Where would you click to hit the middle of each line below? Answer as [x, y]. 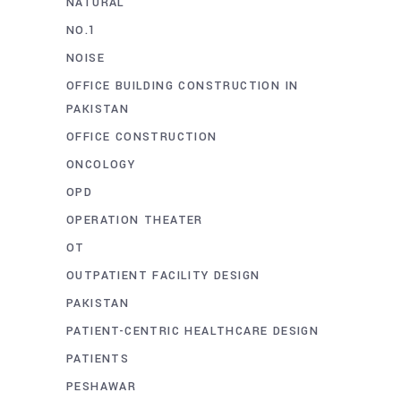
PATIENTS [98, 359]
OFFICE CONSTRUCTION [142, 137]
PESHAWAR [102, 387]
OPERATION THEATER [135, 221]
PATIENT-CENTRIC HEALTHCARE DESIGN [193, 332]
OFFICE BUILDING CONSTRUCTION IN [183, 86]
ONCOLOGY [101, 165]
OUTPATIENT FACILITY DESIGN [163, 276]
